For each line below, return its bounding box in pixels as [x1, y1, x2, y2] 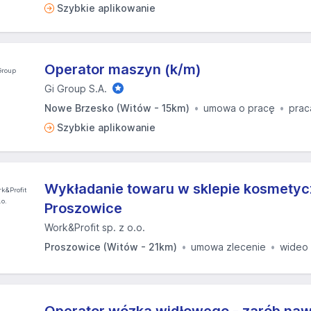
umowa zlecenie [191, 241, 266, 253]
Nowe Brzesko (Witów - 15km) [44, 102, 190, 114]
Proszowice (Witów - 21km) [44, 241, 177, 253]
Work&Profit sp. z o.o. [44, 221, 145, 233]
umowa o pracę [203, 102, 275, 114]
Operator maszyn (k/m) [44, 61, 201, 78]
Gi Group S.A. [44, 83, 107, 94]
